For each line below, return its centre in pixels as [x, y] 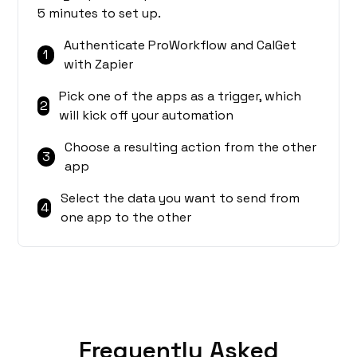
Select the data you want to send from [180, 198]
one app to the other [126, 218]
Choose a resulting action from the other [191, 147]
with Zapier [98, 65]
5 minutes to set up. [100, 14]
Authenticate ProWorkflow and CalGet [180, 45]
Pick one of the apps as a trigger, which [180, 96]
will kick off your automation [147, 116]
